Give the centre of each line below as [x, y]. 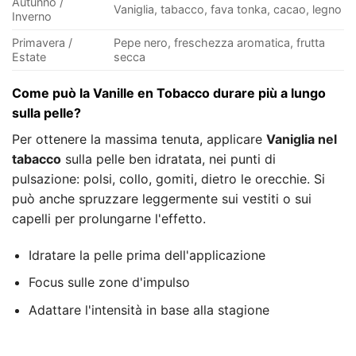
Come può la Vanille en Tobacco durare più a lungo [169, 93]
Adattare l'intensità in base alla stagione [149, 310]
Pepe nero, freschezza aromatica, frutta [220, 42]
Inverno [32, 16]
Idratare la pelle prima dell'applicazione [147, 255]
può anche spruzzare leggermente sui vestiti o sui [162, 198]
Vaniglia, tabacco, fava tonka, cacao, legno [228, 9]
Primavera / [42, 42]
